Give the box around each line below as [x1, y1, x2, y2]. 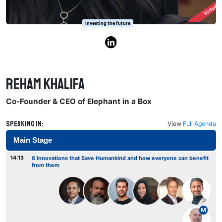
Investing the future [85, 20, 131, 26]
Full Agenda [182, 119, 216, 127]
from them [31, 162, 59, 169]
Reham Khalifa [6, 74, 85, 94]
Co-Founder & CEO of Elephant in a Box [6, 97, 152, 107]
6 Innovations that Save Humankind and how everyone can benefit [31, 155, 209, 162]
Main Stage [13, 135, 53, 144]
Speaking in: [6, 118, 44, 129]
